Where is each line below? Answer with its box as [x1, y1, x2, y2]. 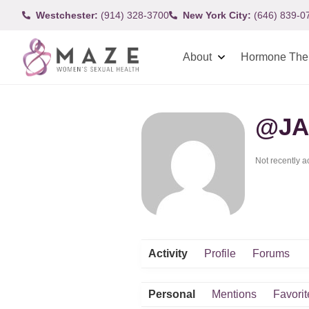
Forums [252, 248, 290, 259]
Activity [148, 248, 188, 259]
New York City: [183, 9, 251, 21]
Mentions [212, 288, 257, 300]
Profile [204, 248, 236, 259]
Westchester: [36, 9, 98, 21]
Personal [148, 288, 195, 300]
